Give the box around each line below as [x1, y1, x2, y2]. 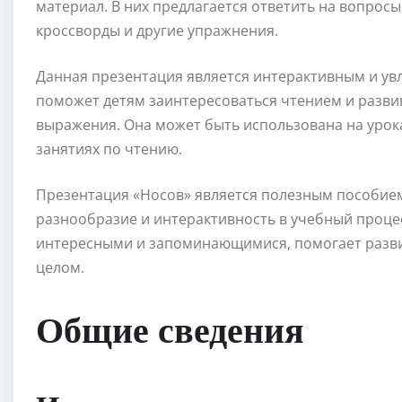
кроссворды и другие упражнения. [36, 21, 278, 41]
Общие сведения [36, 306, 304, 352]
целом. [36, 258, 84, 278]
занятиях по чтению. [36, 139, 182, 160]
